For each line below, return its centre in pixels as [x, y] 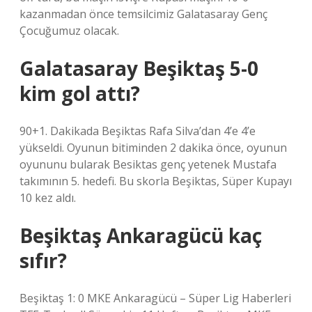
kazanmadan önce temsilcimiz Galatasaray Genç [143, 14]
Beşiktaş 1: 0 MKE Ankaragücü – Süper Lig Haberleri [155, 298]
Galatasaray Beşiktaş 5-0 [139, 68]
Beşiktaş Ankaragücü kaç [141, 235]
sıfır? [43, 260]
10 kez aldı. [48, 198]
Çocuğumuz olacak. [69, 31]
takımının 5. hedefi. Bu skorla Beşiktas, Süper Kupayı [156, 181]
